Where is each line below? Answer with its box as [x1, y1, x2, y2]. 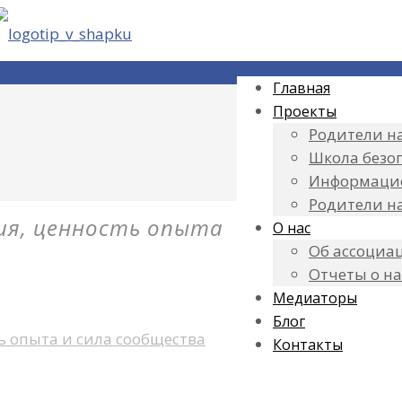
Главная [273, 78, 330, 98]
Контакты [273, 335, 343, 354]
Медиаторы [273, 288, 357, 308]
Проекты [273, 101, 336, 121]
